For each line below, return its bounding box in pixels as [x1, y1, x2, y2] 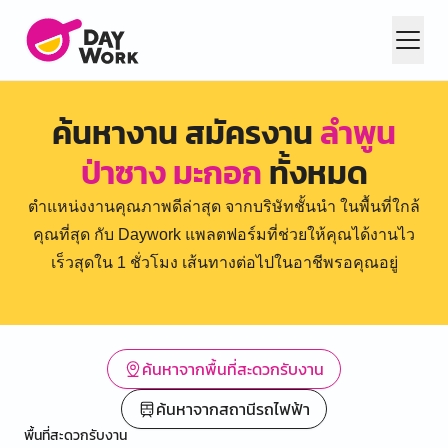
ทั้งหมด [261, 149, 368, 197]
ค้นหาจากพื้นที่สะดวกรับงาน [142, 357, 324, 381]
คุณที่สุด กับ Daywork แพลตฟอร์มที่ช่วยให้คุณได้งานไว [33, 226, 415, 243]
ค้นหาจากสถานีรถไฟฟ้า [156, 397, 310, 421]
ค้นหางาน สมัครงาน [52, 109, 320, 157]
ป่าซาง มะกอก [80, 149, 262, 197]
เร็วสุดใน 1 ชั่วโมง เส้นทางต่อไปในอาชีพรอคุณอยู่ [50, 254, 398, 271]
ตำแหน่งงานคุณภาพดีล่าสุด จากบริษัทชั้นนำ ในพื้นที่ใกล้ [28, 198, 420, 215]
